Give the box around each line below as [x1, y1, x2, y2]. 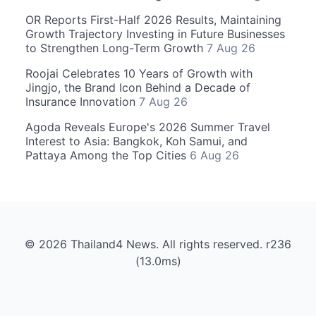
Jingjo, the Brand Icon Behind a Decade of [25, 80, 250, 95]
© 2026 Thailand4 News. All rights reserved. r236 [25, 237, 291, 251]
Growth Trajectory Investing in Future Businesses [25, 27, 285, 41]
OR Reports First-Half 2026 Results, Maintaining [25, 13, 281, 27]
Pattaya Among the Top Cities [25, 148, 190, 162]
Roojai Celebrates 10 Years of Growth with [25, 66, 253, 80]
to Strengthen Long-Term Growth [25, 41, 207, 55]
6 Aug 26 [190, 148, 239, 162]
